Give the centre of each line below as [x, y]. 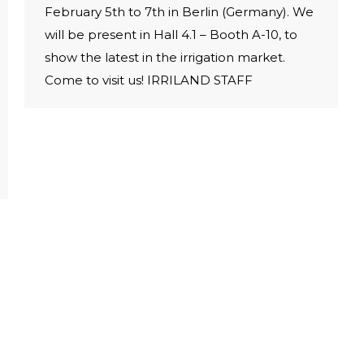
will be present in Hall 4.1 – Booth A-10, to [171, 35]
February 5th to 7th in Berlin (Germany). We [179, 12]
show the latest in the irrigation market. [165, 58]
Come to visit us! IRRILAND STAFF [149, 80]
